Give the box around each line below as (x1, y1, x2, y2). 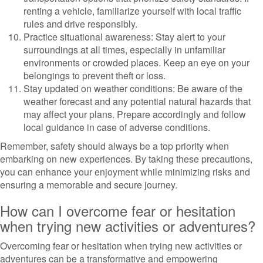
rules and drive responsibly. (23, 17, 137, 31)
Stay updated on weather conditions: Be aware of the (23, 82, 242, 95)
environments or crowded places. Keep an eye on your (23, 56, 249, 69)
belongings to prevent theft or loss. (23, 69, 166, 82)
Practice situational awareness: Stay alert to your (23, 30, 225, 43)
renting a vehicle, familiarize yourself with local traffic (23, 4, 241, 18)
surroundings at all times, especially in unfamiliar (23, 43, 225, 56)
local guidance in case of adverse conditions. (23, 120, 210, 134)
